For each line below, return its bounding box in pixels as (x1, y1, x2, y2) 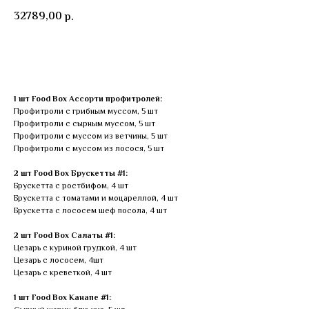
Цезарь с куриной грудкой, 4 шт (14, 242, 137, 255)
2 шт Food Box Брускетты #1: (14, 168, 128, 181)
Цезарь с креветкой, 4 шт (14, 267, 112, 280)
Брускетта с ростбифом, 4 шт (14, 180, 128, 193)
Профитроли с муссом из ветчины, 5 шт (14, 130, 168, 143)
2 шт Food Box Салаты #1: (14, 230, 115, 243)
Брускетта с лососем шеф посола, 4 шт (14, 205, 167, 218)
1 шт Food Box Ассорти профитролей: (14, 93, 162, 106)
